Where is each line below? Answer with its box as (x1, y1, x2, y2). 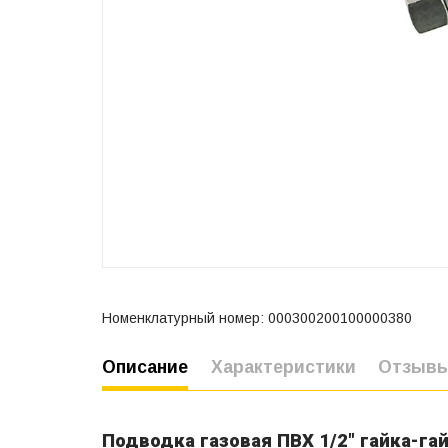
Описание (102, 356, 188, 377)
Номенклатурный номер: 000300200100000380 (102, 309, 412, 326)
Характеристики (210, 356, 356, 377)
